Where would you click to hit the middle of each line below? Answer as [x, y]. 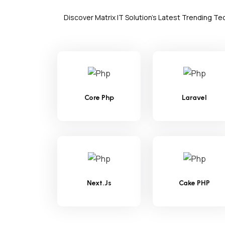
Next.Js [99, 183]
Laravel [194, 98]
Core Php [99, 98]
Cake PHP [194, 183]
